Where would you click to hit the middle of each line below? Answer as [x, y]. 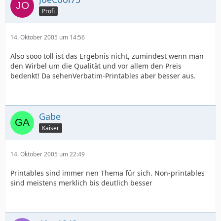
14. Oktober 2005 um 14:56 [48, 37]
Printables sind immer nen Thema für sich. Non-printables [108, 173]
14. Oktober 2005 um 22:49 [48, 154]
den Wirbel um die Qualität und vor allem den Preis [96, 66]
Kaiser [51, 128]
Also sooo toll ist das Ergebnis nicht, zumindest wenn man [107, 56]
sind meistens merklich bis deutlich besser [81, 183]
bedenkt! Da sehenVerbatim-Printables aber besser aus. [103, 76]
